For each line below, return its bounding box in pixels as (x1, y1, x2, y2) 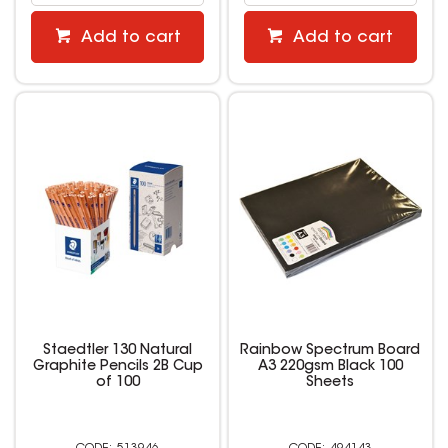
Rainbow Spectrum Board (240, 344, 421, 359)
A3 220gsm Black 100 (257, 360, 403, 375)
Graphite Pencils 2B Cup (32, 360, 203, 375)
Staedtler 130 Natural (43, 344, 193, 359)
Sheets (306, 376, 355, 391)
